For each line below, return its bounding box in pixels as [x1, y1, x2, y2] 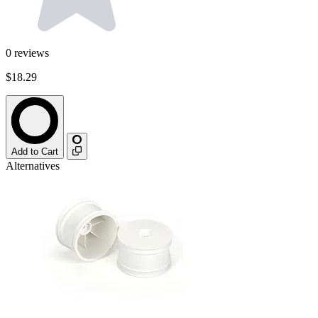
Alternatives [6, 160, 60, 172]
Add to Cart [11, 146, 58, 158]
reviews [14, 47, 49, 60]
